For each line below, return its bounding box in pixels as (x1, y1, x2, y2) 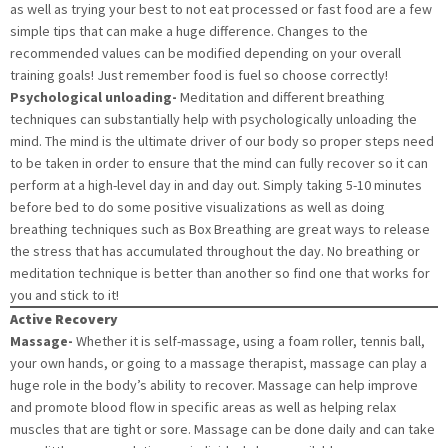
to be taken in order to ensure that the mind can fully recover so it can (10, 154, 428, 173)
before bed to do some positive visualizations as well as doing (10, 198, 385, 217)
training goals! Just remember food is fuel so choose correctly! (10, 66, 388, 85)
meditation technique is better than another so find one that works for (10, 264, 430, 283)
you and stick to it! (10, 286, 119, 305)
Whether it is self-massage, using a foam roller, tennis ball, (76, 332, 425, 351)
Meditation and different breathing (180, 88, 385, 107)
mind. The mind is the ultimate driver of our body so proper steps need (10, 132, 434, 151)
